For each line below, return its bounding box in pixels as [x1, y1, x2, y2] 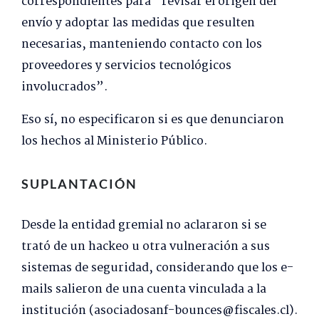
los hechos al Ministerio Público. [21, 132, 207, 152]
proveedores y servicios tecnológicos [21, 56, 231, 76]
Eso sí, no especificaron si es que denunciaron [21, 110, 284, 130]
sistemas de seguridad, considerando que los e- [21, 258, 293, 278]
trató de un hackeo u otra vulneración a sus [21, 237, 270, 257]
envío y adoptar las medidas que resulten [21, 14, 255, 33]
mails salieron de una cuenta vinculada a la [21, 280, 266, 300]
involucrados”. [21, 78, 108, 98]
